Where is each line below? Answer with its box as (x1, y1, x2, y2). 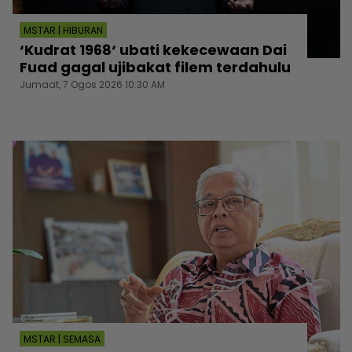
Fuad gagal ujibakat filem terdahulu (20, 57, 291, 77)
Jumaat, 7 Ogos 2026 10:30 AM (20, 77, 165, 91)
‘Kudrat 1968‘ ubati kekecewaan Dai (20, 39, 287, 60)
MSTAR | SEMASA (24, 332, 101, 346)
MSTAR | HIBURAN (24, 23, 103, 37)
